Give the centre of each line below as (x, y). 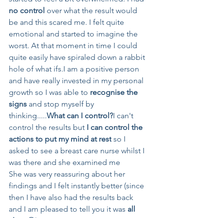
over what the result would (92, 10)
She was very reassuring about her (68, 174)
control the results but (48, 127)
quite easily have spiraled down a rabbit (78, 57)
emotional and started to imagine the (74, 34)
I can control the (116, 127)
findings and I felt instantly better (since (77, 185)
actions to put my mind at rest (60, 139)
